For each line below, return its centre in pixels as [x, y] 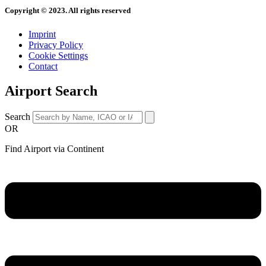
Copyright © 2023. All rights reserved [68, 11]
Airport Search [51, 91]
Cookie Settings [58, 55]
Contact [43, 66]
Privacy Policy [56, 45]
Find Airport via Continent [54, 149]
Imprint [42, 34]
